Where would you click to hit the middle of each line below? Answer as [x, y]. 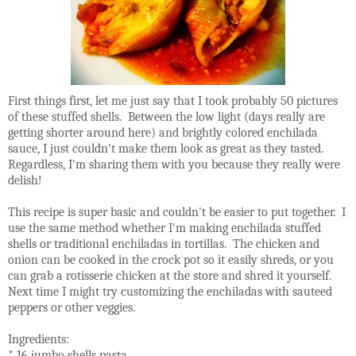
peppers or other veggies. [72, 308]
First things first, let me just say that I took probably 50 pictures [173, 101]
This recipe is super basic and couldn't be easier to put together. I [177, 213]
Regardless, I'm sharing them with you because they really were [174, 165]
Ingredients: [39, 340]
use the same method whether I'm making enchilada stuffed [164, 228]
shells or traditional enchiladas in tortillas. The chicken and [164, 244]
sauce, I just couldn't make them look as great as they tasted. [167, 149]
